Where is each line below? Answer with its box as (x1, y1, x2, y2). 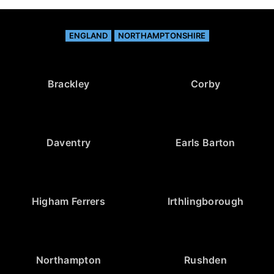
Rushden (183, 254, 228, 267)
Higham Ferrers (31, 195, 106, 208)
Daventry (46, 136, 91, 149)
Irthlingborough (167, 195, 244, 208)
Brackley (47, 78, 90, 91)
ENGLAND (68, 31, 108, 41)
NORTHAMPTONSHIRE (117, 31, 206, 41)
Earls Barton (176, 136, 235, 149)
